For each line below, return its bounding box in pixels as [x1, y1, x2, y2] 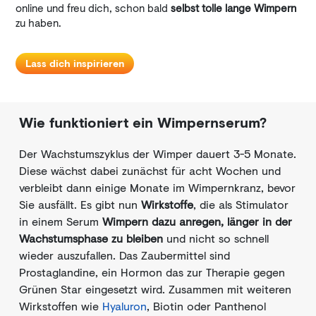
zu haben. [16, 15, 61, 30]
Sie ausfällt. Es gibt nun [19, 196, 141, 212]
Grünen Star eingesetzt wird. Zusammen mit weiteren [19, 281, 291, 297]
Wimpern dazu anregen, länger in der [102, 213, 292, 229]
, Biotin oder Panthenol [147, 298, 266, 314]
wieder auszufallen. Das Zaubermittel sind [19, 247, 230, 263]
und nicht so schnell [163, 230, 269, 246]
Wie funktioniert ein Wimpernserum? [19, 112, 267, 133]
